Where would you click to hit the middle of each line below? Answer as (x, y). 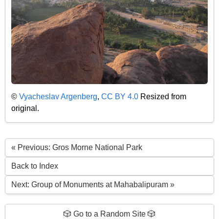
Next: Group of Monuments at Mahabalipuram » (93, 185)
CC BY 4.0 (120, 96)
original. (25, 108)
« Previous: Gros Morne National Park (77, 148)
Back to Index (35, 166)
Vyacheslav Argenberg (58, 96)
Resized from (162, 96)
